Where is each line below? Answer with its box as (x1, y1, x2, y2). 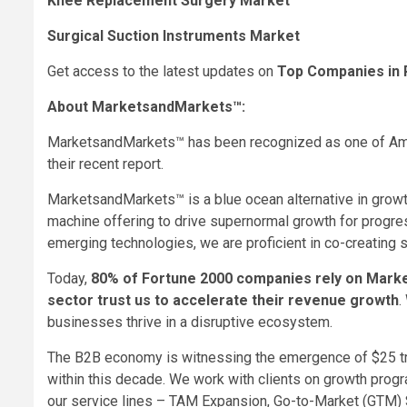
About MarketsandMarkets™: (47, 98, 245, 116)
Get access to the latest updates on (47, 63, 277, 81)
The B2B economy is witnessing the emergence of (47, 349, 372, 367)
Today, (47, 270, 91, 288)
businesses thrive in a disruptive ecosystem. (47, 313, 333, 332)
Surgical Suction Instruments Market (47, 27, 300, 45)
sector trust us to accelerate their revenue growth (47, 292, 399, 310)
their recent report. (47, 155, 164, 174)
